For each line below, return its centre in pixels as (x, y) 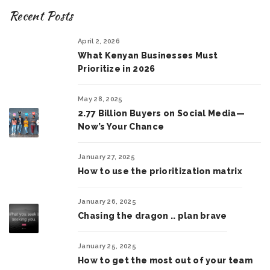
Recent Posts (41, 15)
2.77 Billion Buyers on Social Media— (161, 113)
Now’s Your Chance (121, 126)
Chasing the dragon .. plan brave (152, 215)
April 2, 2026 (99, 41)
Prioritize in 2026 (117, 68)
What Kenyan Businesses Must (148, 55)
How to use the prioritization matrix (160, 171)
